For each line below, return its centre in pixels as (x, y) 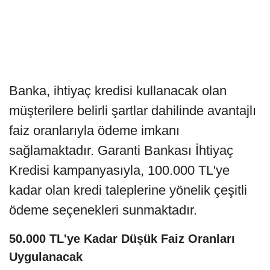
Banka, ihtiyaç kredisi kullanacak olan (118, 91)
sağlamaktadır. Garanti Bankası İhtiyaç (121, 151)
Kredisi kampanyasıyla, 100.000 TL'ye (119, 171)
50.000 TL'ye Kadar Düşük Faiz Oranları (122, 239)
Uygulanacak (46, 257)
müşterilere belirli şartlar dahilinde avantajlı (133, 111)
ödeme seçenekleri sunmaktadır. (103, 210)
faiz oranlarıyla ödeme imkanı (94, 131)
